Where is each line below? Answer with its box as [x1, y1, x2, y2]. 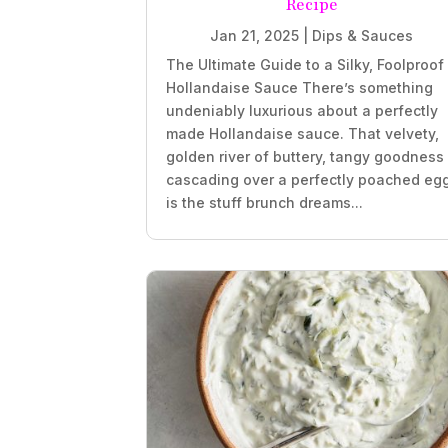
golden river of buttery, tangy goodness [166, 148, 445, 166]
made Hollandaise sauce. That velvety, [166, 125, 440, 143]
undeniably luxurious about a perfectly [166, 102, 439, 120]
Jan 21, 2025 [210, 27, 299, 45]
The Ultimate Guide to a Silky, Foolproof [166, 56, 445, 74]
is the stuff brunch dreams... [166, 194, 364, 212]
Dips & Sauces [312, 27, 413, 45]
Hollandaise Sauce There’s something [166, 79, 434, 97]
